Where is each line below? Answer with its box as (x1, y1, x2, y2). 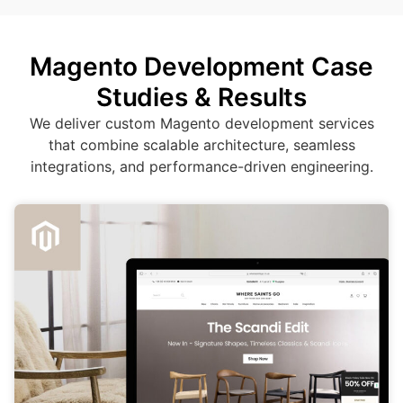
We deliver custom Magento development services (29, 114, 374, 132)
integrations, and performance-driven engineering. (30, 157, 373, 175)
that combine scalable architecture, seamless (48, 136, 355, 154)
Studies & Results (95, 82, 308, 112)
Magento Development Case (30, 51, 373, 82)
